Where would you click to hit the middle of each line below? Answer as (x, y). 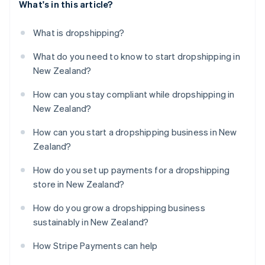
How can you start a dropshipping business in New (135, 132)
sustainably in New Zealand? (91, 222)
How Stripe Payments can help (96, 246)
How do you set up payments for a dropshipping (132, 170)
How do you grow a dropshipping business (119, 208)
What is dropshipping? (79, 33)
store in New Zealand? (79, 184)
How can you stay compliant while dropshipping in (134, 94)
